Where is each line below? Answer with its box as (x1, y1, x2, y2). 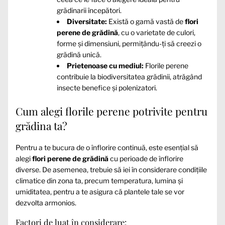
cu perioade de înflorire (108, 154, 183, 163)
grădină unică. (57, 50, 101, 59)
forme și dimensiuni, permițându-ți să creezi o (57, 39, 201, 48)
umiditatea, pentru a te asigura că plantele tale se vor (16, 187, 184, 196)
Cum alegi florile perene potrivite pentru (16, 104, 207, 119)
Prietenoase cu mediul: (67, 61, 144, 70)
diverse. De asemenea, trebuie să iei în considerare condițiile (16, 165, 207, 174)
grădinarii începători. (57, 6, 122, 15)
